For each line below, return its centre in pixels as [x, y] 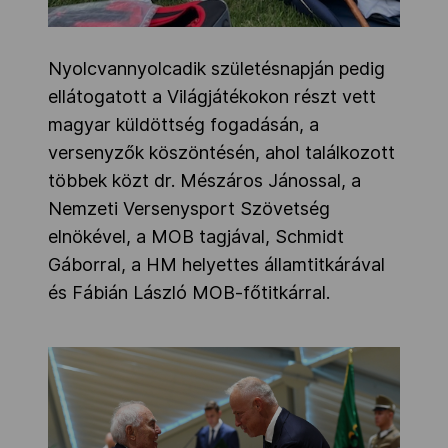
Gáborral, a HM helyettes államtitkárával [216, 265]
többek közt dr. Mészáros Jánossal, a [204, 181]
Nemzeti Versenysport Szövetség [189, 209]
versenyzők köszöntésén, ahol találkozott [221, 153]
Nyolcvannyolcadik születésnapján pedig [216, 69]
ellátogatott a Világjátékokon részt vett [212, 97]
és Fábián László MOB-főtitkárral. [189, 293]
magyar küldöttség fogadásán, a [183, 125]
